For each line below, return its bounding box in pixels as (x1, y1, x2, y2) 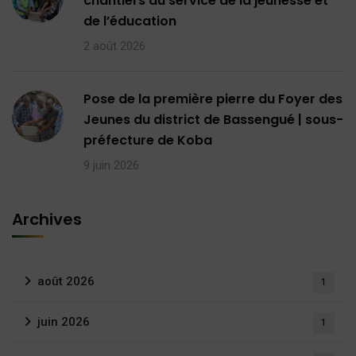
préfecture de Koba (83, 130, 212, 149)
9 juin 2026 (83, 157, 139, 172)
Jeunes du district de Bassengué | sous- (83, 110, 343, 129)
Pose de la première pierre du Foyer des (83, 89, 342, 108)
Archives (12, 207, 82, 230)
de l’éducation (83, 11, 176, 30)
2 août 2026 (83, 38, 145, 53)
